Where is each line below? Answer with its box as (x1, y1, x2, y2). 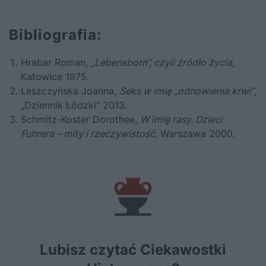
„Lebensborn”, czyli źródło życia (91, 56, 232, 68)
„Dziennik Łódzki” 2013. (21, 99, 127, 111)
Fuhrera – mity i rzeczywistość (21, 127, 155, 140)
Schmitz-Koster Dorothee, (21, 113, 140, 125)
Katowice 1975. (21, 70, 89, 83)
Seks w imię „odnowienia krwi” (119, 84, 254, 97)
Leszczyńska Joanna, (21, 84, 119, 97)
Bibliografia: (9, 26, 102, 43)
